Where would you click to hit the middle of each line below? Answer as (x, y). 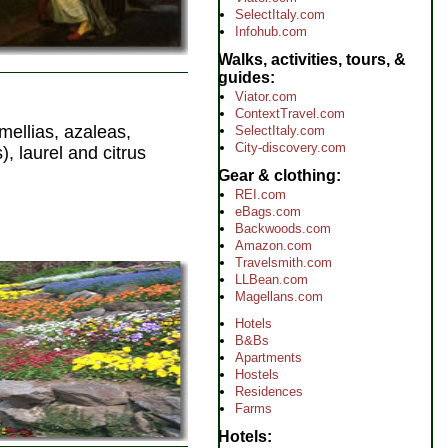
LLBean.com (271, 279)
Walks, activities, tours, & (312, 59)
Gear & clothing (277, 175)
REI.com (260, 194)
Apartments (268, 357)
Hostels (257, 374)
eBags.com (268, 211)
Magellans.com (279, 296)
